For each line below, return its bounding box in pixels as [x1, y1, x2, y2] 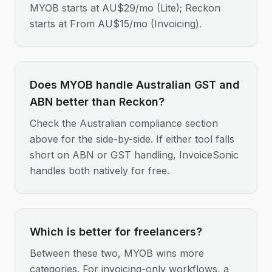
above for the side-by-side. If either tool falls [30, 133, 234, 145]
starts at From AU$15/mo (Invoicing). [30, 18, 202, 30]
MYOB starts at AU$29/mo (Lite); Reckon [30, 2, 220, 14]
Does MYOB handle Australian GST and [30, 78, 240, 91]
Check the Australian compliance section [30, 117, 218, 129]
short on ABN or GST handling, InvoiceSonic [30, 149, 239, 161]
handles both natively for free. [30, 165, 169, 177]
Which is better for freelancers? [30, 225, 202, 238]
